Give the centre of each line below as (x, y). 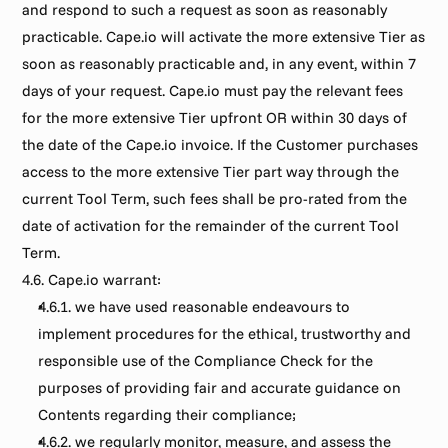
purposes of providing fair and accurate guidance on (220, 387)
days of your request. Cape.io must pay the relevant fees (213, 90)
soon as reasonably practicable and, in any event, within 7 (219, 63)
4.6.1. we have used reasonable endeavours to (194, 306)
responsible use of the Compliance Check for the (206, 360)
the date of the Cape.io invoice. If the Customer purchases (220, 144)
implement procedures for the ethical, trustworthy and (225, 333)
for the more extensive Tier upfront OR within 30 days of (215, 117)
